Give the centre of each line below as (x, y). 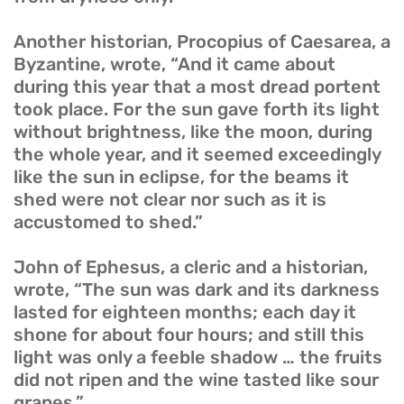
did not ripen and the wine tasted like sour (196, 380)
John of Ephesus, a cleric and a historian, (191, 267)
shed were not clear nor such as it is (170, 200)
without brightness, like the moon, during (193, 132)
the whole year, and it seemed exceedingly (197, 155)
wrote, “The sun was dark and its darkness (197, 290)
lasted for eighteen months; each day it (185, 312)
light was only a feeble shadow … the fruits (198, 358)
